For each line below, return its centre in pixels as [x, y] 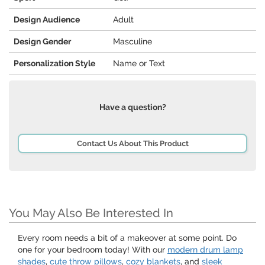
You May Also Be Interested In [91, 213]
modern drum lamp [205, 250]
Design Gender [42, 42]
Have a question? [132, 107]
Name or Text [139, 64]
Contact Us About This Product [132, 144]
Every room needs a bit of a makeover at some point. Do [127, 238]
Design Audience [47, 20]
